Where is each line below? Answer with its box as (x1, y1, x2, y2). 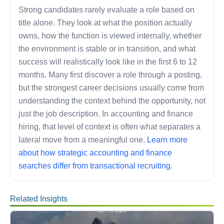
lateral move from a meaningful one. (18, 135, 147, 144)
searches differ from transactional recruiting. (18, 161, 172, 170)
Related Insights (10, 194, 67, 203)
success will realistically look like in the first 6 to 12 (18, 57, 197, 66)
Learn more (147, 135, 187, 144)
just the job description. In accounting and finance (18, 109, 193, 118)
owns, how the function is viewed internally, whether (18, 31, 201, 40)
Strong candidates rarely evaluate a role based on (18, 5, 194, 14)
